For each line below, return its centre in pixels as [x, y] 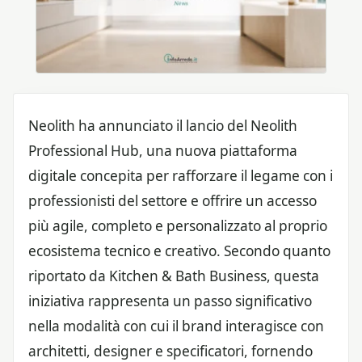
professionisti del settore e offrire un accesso [173, 200]
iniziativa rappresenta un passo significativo [170, 301]
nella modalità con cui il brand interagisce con [176, 326]
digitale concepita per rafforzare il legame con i [181, 175]
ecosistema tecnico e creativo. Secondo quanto [179, 250]
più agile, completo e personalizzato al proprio [178, 225]
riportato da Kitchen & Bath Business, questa [174, 276]
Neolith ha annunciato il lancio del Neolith [163, 125]
